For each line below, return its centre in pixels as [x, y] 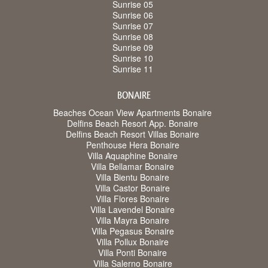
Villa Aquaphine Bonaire [133, 156]
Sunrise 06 [133, 15]
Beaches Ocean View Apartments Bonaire [133, 113]
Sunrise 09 [133, 48]
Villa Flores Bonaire [133, 199]
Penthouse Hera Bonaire [133, 145]
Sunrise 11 [133, 69]
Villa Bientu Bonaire [133, 177]
